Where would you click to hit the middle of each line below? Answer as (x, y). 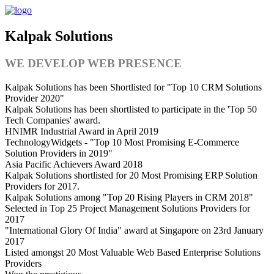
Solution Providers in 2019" (59, 153)
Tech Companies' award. (53, 120)
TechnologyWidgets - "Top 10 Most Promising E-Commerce (122, 142)
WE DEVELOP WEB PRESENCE (93, 63)
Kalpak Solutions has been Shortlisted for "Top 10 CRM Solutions (133, 87)
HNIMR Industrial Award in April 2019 (82, 131)
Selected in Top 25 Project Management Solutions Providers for (128, 208)
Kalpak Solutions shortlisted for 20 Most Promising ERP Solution (131, 175)
